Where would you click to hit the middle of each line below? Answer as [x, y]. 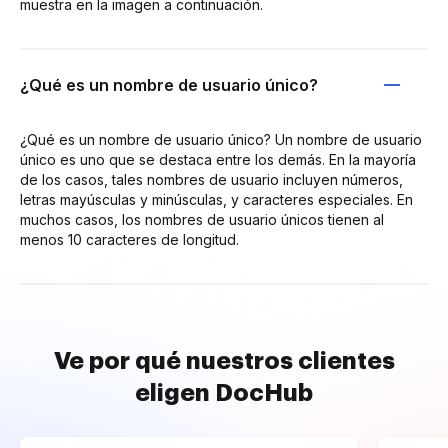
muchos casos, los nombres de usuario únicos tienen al [202, 219]
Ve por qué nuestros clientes [224, 360]
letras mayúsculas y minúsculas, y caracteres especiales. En [216, 199]
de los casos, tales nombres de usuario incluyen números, [211, 179]
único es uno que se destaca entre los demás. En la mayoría [218, 159]
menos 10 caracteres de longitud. [129, 239]
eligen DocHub [224, 392]
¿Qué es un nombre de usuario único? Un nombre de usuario [221, 139]
